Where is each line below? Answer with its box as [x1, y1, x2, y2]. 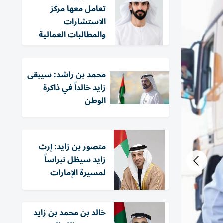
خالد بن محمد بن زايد [33, 204, 106, 221]
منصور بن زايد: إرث [39, 138, 106, 155]
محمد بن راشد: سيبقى [27, 66, 106, 83]
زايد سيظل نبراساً [44, 151, 106, 168]
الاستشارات [64, 13, 106, 30]
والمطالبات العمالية [39, 26, 106, 43]
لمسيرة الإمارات [50, 164, 106, 181]
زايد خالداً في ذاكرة [43, 79, 106, 96]
